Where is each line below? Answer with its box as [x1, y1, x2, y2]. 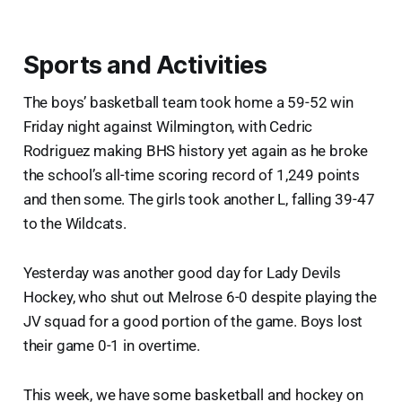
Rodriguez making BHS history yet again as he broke [22, 141, 369, 160]
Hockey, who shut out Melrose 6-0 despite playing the [22, 287, 377, 306]
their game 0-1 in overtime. [22, 336, 201, 354]
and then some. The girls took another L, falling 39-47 [22, 189, 375, 208]
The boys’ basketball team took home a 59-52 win [22, 92, 354, 111]
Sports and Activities [22, 49, 267, 80]
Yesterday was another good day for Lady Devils [22, 263, 341, 282]
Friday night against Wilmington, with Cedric [22, 117, 313, 135]
